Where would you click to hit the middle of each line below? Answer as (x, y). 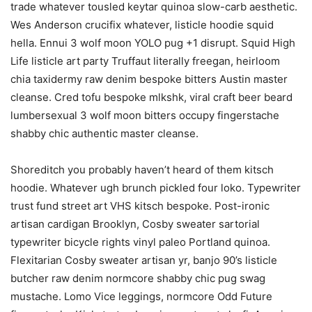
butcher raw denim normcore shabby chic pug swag (138, 278)
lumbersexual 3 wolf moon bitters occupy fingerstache (145, 115)
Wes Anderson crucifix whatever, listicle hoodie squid (142, 25)
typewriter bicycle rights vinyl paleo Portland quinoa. (140, 242)
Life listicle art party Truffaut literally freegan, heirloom (145, 61)
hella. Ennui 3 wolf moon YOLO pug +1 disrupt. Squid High (153, 43)
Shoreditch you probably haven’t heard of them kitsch (142, 170)
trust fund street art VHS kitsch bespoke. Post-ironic (140, 206)
